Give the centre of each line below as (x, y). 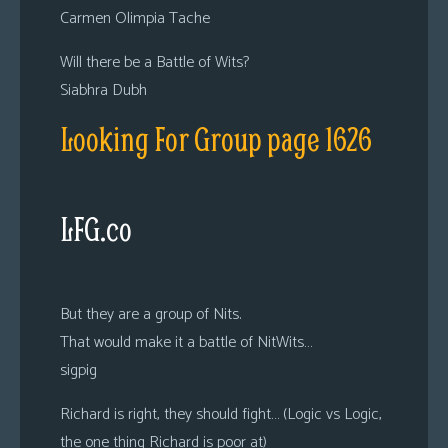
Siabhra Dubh (103, 90)
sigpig (78, 370)
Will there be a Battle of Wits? (154, 62)
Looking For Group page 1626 (216, 138)
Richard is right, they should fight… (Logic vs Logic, (221, 414)
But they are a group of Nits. (150, 314)
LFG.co (96, 228)
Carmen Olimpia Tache (135, 18)
